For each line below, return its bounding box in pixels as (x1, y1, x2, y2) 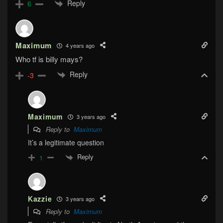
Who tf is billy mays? (15, 54, 83, 65)
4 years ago (64, 41, 95, 49)
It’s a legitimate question (28, 137, 104, 148)
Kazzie (28, 194, 52, 204)
